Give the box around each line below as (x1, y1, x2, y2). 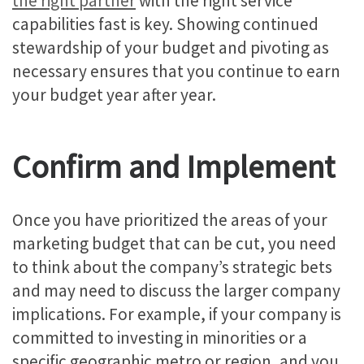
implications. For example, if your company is (12, 303, 341, 326)
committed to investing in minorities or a (12, 327, 307, 349)
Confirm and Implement (12, 145, 335, 187)
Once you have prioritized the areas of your (12, 209, 327, 232)
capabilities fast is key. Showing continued (12, 13, 318, 36)
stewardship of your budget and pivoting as (12, 37, 329, 59)
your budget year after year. (12, 84, 216, 106)
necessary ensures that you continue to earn (12, 60, 340, 83)
